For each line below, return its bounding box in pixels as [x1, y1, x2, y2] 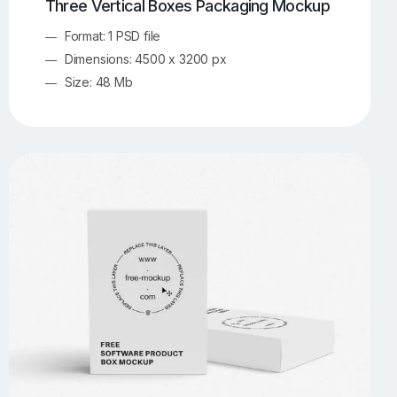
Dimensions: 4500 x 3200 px [64, 51, 227, 67]
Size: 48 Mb [64, 74, 133, 90]
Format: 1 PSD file [64, 28, 161, 44]
